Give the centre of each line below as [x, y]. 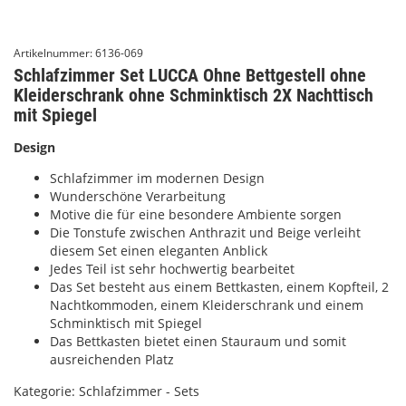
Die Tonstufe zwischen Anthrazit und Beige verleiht [205, 232]
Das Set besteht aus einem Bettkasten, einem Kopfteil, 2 [219, 287]
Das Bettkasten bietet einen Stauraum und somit [198, 341]
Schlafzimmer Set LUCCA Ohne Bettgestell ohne [190, 75]
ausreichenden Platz [112, 359]
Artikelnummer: [54, 53]
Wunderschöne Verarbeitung [138, 196]
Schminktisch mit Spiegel [126, 323]
